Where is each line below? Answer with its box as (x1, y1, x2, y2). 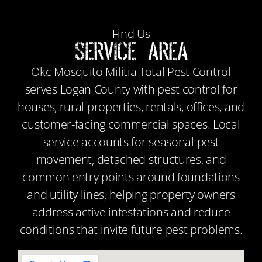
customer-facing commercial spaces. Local (22, 116, 240, 132)
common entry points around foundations (22, 169, 240, 185)
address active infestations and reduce (32, 204, 230, 220)
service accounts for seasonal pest (43, 134, 219, 150)
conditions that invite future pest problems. (19, 222, 243, 237)
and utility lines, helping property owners (27, 187, 235, 202)
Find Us (112, 26, 150, 42)
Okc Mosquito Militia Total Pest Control (31, 64, 231, 80)
